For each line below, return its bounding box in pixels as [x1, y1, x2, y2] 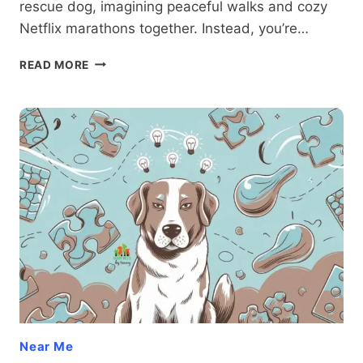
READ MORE [19, 58, 90, 71]
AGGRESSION [88, 105, 167, 118]
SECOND [88, 53, 139, 67]
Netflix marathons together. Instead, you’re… [19, 19, 309, 36]
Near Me [19, 339, 74, 355]
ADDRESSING [88, 88, 166, 101]
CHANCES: [88, 70, 151, 84]
